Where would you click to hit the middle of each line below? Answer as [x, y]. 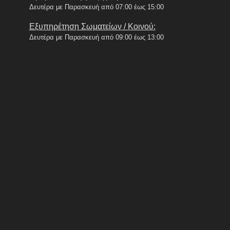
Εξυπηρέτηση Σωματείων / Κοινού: [92, 26]
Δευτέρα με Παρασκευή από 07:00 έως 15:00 [96, 7]
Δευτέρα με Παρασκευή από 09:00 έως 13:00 [96, 37]
